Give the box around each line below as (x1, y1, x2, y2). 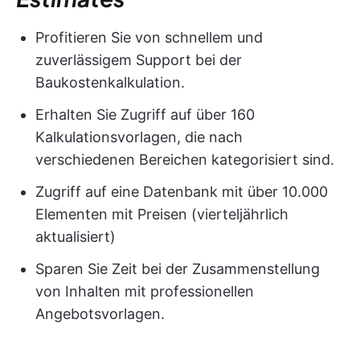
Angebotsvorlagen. (35, 305, 165, 322)
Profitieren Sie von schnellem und (35, 28, 263, 46)
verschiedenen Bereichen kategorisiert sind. (35, 150, 334, 168)
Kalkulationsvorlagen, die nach (35, 128, 243, 145)
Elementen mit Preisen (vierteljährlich (35, 205, 288, 223)
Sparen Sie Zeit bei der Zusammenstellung (35, 260, 320, 277)
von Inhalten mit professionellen (35, 282, 254, 300)
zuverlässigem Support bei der (35, 51, 242, 68)
